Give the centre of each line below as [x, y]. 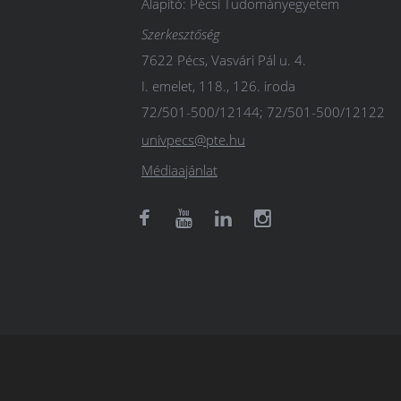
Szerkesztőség [181, 34]
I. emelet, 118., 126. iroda [218, 86]
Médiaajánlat [179, 171]
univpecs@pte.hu [193, 140]
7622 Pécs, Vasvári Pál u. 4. [224, 60]
